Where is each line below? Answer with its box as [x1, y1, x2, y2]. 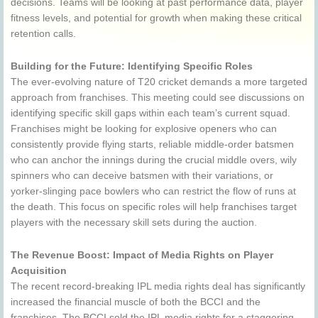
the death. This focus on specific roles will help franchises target [11, 202, 297, 213]
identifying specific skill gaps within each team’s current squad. [11, 108, 290, 119]
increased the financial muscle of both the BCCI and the [11, 297, 261, 308]
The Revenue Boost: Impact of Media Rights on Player [11, 250, 273, 261]
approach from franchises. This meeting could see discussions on [11, 92, 305, 104]
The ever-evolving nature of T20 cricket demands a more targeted [11, 77, 307, 88]
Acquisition [11, 265, 67, 277]
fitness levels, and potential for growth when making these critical [11, 13, 302, 24]
